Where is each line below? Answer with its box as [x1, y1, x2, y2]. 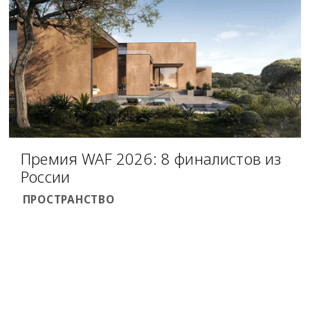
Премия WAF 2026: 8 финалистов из [21, 147, 282, 169]
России [21, 165, 71, 187]
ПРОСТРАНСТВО [22, 192, 115, 206]
